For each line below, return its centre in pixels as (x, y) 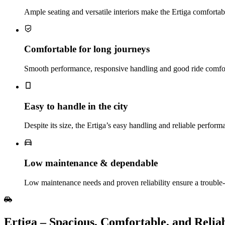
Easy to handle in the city (76, 106)
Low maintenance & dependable (91, 163)
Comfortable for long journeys (87, 49)
